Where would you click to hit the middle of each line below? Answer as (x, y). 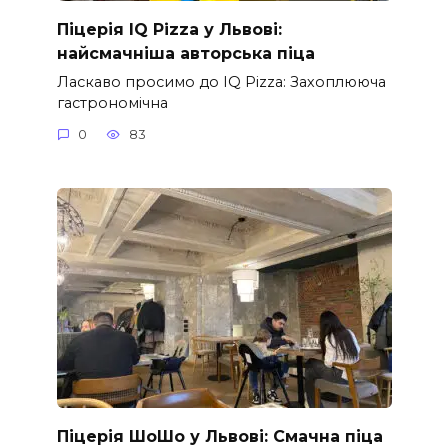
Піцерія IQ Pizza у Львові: (169, 29)
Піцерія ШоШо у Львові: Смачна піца (219, 436)
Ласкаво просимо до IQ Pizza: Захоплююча (221, 81)
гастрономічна (112, 102)
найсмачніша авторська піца (185, 53)
